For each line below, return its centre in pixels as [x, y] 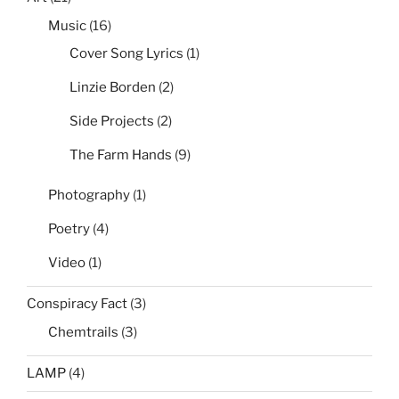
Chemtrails [83, 332]
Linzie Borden [113, 88]
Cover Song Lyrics [126, 54]
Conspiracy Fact [77, 304]
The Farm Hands [121, 155]
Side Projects [112, 122]
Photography [89, 195]
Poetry [69, 228]
